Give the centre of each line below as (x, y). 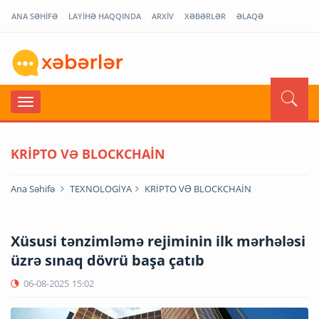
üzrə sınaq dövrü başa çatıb (108, 260)
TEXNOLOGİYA (101, 188)
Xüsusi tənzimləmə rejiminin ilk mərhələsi (158, 241)
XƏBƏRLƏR (205, 16)
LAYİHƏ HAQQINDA (105, 16)
